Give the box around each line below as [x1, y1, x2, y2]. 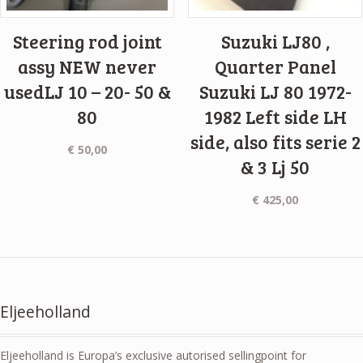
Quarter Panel [214, 53, 336, 79]
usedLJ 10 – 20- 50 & [3, 79, 171, 104]
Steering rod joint [12, 28, 162, 53]
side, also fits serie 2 [190, 129, 361, 154]
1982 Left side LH [203, 104, 347, 129]
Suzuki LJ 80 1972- [199, 79, 352, 104]
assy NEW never [18, 53, 157, 79]
